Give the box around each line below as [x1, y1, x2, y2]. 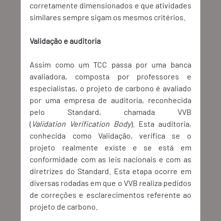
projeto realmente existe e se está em [30, 143, 191, 152]
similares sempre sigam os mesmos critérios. [30, 12, 187, 22]
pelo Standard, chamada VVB [30, 107, 191, 117]
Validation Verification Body [32, 119, 131, 129]
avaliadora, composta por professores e [30, 72, 191, 81]
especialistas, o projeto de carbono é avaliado [30, 83, 191, 93]
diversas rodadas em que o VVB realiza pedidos [30, 178, 191, 188]
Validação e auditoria [30, 36, 101, 46]
